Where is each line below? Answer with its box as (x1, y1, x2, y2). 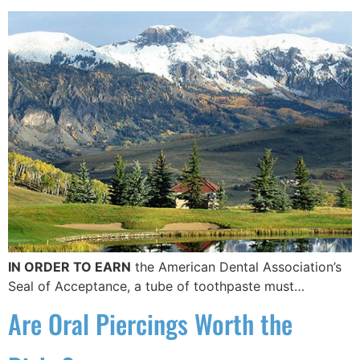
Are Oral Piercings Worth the (8, 305, 292, 343)
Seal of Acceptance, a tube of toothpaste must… (8, 278, 305, 295)
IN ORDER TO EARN (8, 259, 131, 276)
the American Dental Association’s (131, 259, 342, 276)
